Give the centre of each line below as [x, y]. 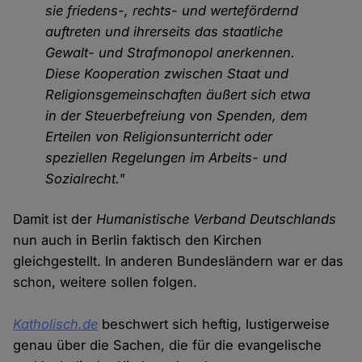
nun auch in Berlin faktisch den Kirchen [138, 240]
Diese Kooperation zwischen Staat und [167, 74]
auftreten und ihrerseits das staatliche [164, 32]
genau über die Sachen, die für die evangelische [168, 345]
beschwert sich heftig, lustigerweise [214, 324]
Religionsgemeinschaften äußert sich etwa [178, 95]
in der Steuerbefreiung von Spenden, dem [177, 116]
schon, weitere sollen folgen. [105, 282]
